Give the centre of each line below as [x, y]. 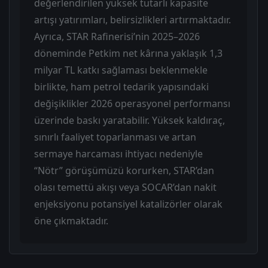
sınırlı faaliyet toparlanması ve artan [115, 137]
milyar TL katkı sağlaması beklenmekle [121, 70]
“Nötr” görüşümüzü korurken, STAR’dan [124, 171]
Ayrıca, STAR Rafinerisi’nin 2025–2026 [117, 37]
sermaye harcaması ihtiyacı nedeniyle [118, 154]
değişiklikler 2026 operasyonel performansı [132, 104]
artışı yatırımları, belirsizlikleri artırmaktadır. [133, 20]
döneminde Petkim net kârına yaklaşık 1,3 [128, 54]
